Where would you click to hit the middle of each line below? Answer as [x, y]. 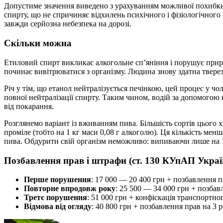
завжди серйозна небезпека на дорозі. [68, 24]
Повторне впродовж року [70, 189]
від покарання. [29, 106]
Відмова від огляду [58, 207]
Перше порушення [57, 180]
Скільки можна [38, 43]
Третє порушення [56, 198]
